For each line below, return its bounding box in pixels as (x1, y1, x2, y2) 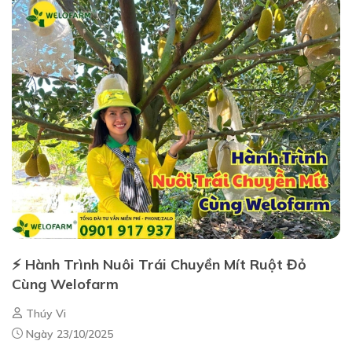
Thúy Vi (23, 306, 66, 321)
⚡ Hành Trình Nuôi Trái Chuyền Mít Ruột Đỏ (12, 255, 306, 273)
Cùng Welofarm (12, 274, 119, 293)
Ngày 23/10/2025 (23, 326, 113, 341)
